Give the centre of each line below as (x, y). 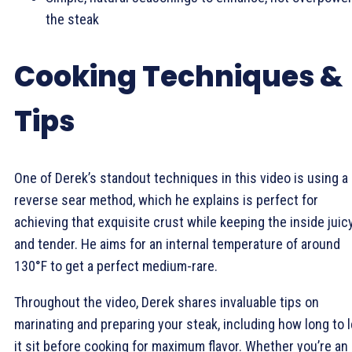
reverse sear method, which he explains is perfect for (166, 200)
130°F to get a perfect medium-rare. (116, 266)
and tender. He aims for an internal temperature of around (177, 244)
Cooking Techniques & (178, 76)
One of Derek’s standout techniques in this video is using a (181, 178)
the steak (72, 20)
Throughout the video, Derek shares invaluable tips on (167, 302)
